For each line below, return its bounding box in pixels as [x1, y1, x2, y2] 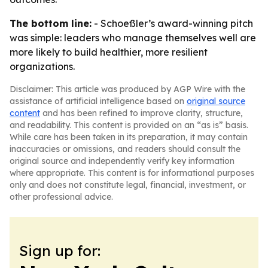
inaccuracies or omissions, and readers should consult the [10, 144, 240, 154]
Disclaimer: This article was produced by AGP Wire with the [10, 84, 245, 95]
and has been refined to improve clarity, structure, [40, 108, 243, 118]
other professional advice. [10, 191, 113, 202]
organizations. [10, 60, 75, 72]
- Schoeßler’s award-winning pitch [92, 17, 253, 29]
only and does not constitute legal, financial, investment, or [10, 179, 246, 190]
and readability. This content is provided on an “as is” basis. [10, 120, 248, 130]
